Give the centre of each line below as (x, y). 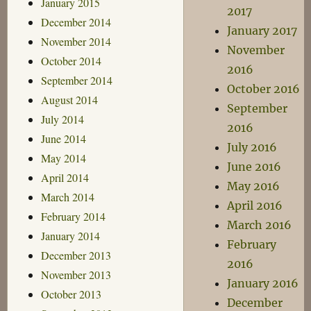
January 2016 (263, 283)
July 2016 (252, 147)
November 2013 (76, 274)
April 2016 (255, 205)
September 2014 (76, 80)
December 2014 (76, 22)
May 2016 (254, 186)
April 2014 (65, 177)
